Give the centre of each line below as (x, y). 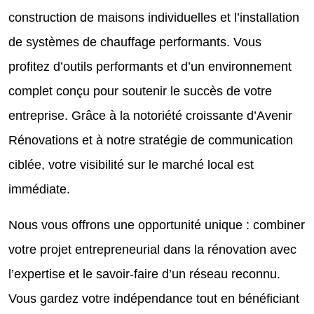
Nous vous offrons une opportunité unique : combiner (157, 225)
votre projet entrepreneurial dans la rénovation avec (152, 249)
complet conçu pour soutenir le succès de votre (140, 91)
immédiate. (39, 189)
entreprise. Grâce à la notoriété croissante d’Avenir (150, 115)
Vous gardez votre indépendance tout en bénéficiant (154, 298)
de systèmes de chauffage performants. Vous (135, 42)
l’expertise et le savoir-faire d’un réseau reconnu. (144, 274)
